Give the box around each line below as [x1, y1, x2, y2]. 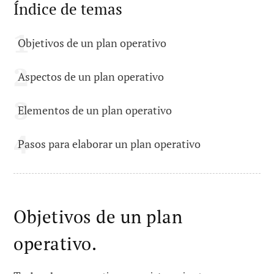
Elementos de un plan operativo [18, 103, 172, 118]
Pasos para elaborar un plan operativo [18, 136, 201, 152]
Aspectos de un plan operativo [18, 69, 164, 84]
